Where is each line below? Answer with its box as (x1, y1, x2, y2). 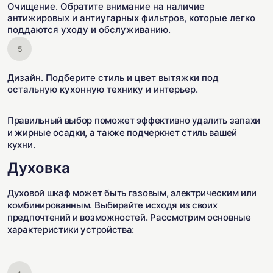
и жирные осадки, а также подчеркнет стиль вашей (7, 127, 237, 138)
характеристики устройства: (7, 224, 135, 235)
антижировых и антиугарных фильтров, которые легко (7, 12, 255, 24)
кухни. (7, 139, 35, 151)
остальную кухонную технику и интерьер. (7, 83, 198, 95)
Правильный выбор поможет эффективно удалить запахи (7, 115, 261, 126)
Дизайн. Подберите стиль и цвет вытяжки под (7, 72, 219, 83)
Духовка (7, 159, 70, 177)
